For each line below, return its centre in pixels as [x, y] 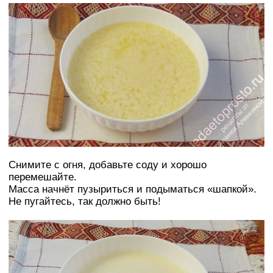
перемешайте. [43, 177]
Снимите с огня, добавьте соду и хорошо [108, 165]
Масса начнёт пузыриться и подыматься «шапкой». [133, 190]
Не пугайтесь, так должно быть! [85, 202]
